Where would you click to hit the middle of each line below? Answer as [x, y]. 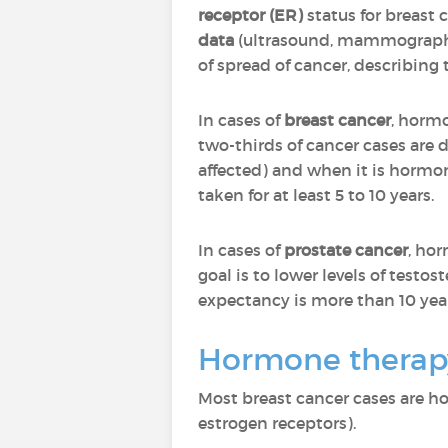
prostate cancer [346, 250]
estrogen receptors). [277, 423]
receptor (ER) [250, 15]
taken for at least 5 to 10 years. [316, 195]
